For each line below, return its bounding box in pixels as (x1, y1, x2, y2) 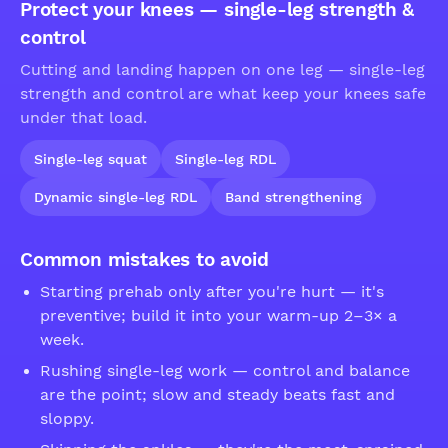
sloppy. (40, 410, 94, 428)
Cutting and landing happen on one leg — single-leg (20, 61, 425, 79)
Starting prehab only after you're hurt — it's (40, 283, 384, 301)
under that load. (20, 109, 147, 127)
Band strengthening (225, 189, 362, 205)
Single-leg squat (34, 151, 147, 167)
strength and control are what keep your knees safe (20, 85, 426, 103)
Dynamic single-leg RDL (34, 189, 197, 205)
